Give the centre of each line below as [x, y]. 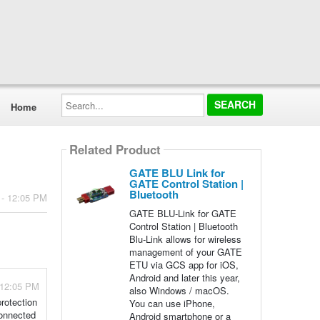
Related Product [115, 150]
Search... [79, 97]
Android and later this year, [184, 277]
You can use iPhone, [172, 303]
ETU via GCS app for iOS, [184, 265]
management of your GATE [185, 252]
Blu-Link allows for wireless [185, 239]
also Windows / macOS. [179, 290]
